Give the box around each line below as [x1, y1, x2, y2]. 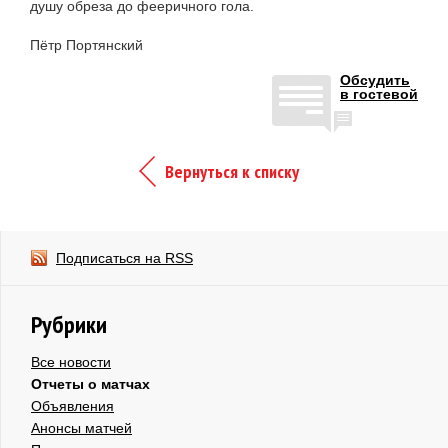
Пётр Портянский [30, 36, 143, 53]
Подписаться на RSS [56, 249, 193, 266]
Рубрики [31, 308, 107, 340]
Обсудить [340, 71, 410, 88]
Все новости [31, 353, 111, 370]
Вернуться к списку [165, 159, 299, 183]
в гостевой [340, 85, 418, 102]
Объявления [31, 397, 114, 414]
